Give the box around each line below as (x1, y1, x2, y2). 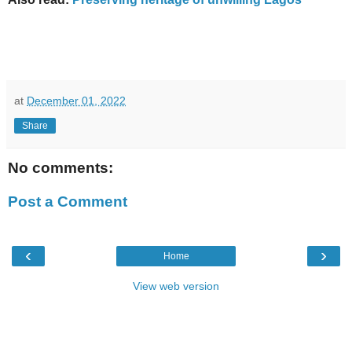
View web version (133, 279, 219, 292)
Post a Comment (8, 193, 127, 211)
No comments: (8, 159, 113, 176)
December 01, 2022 (27, 93, 126, 107)
